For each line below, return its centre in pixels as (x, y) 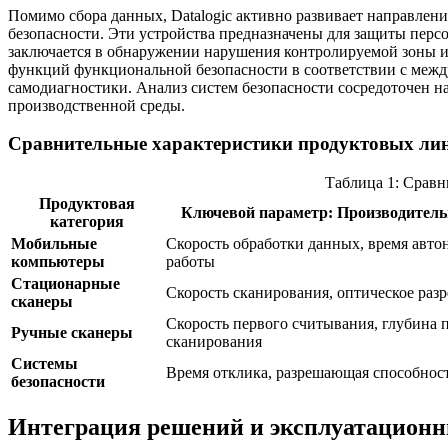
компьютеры (58, 262)
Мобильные (54, 244)
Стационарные (65, 284)
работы (190, 262)
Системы (44, 364)
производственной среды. (96, 105)
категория (86, 222)
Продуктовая (86, 204)
